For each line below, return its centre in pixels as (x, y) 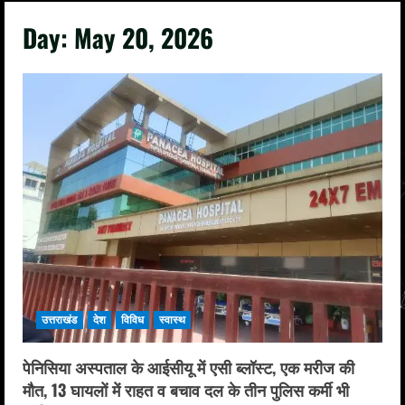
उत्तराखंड (60, 320)
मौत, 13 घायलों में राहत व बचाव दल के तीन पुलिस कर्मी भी (186, 390)
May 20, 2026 (144, 37)
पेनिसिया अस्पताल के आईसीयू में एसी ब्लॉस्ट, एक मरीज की (188, 367)
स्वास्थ (173, 320)
